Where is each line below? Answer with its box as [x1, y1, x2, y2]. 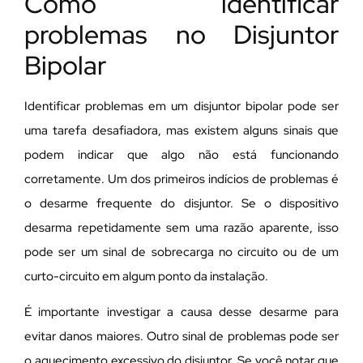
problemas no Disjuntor [24, 16, 339, 52]
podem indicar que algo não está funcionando [24, 146, 339, 163]
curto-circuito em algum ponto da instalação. [24, 267, 268, 284]
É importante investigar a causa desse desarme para [24, 304, 339, 321]
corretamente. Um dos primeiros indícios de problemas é [24, 170, 339, 187]
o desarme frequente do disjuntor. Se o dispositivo [24, 194, 339, 211]
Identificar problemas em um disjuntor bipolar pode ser [24, 97, 339, 114]
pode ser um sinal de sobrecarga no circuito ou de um [24, 243, 339, 260]
